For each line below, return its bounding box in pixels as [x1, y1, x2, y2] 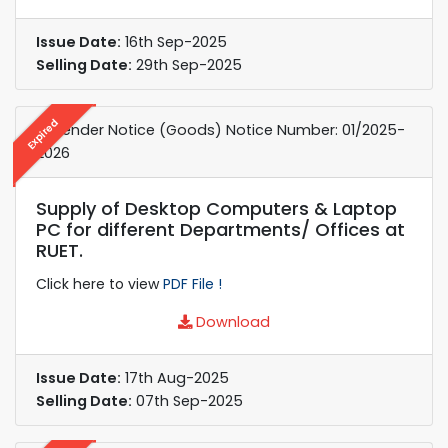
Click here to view [36, 273, 163, 294]
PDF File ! [163, 273, 222, 294]
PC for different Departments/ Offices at [36, 216, 405, 242]
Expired [23, 114, 62, 153]
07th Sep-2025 [132, 390, 243, 411]
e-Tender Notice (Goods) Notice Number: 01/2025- [36, 119, 405, 140]
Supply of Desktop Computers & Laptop [36, 195, 397, 221]
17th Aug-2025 [121, 367, 229, 388]
